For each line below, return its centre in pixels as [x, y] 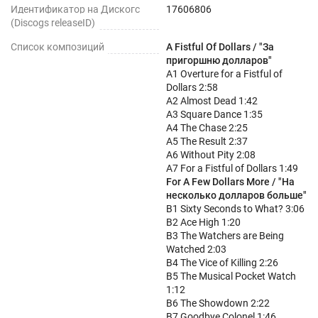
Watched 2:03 [196, 249]
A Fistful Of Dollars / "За [220, 47]
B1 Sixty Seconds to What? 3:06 [235, 209]
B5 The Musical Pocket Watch [231, 276]
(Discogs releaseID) [53, 23]
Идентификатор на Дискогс [75, 9]
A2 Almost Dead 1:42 [212, 101]
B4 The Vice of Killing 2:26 [222, 263]
